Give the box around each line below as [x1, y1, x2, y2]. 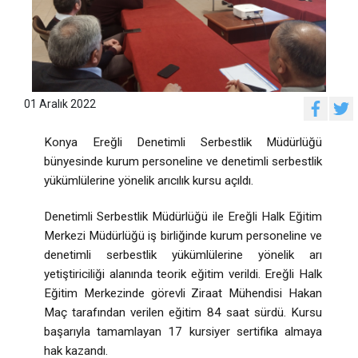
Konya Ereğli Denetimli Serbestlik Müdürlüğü [44, 135, 322, 150]
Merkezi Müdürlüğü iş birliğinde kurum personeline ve [44, 229, 322, 244]
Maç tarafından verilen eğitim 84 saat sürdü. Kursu [44, 305, 322, 320]
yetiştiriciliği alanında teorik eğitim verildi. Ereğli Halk [44, 267, 322, 282]
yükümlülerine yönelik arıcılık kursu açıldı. [44, 173, 253, 189]
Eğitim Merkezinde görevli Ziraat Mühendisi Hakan [44, 286, 322, 301]
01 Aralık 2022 [24, 97, 97, 110]
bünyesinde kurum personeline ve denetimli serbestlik [44, 154, 322, 169]
